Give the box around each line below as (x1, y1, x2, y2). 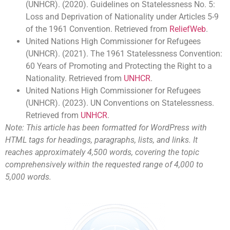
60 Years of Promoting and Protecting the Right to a (26, 61, 212, 71)
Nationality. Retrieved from (26, 73, 124, 84)
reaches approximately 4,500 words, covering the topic (5, 147, 199, 158)
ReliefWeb (169, 24, 206, 34)
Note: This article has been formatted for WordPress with (5, 123, 207, 133)
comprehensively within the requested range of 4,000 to (5, 160, 203, 170)
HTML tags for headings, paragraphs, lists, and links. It (5, 135, 198, 145)
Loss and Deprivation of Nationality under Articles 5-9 (26, 12, 219, 22)
